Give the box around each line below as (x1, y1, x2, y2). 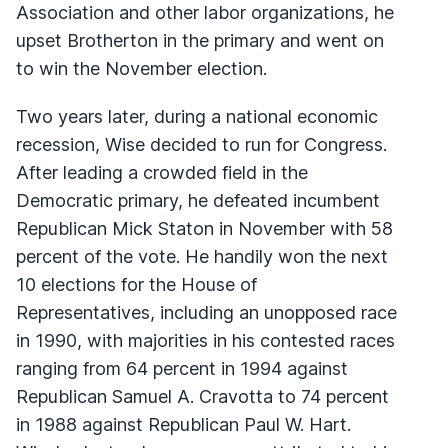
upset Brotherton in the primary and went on (16, 29, 384, 51)
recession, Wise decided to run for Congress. (16, 133, 387, 155)
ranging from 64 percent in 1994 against (16, 357, 348, 379)
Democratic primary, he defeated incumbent (16, 189, 380, 211)
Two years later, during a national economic (16, 105, 378, 127)
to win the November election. (16, 57, 267, 79)
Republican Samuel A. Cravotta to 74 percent (16, 385, 389, 407)
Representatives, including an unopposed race (16, 301, 397, 323)
